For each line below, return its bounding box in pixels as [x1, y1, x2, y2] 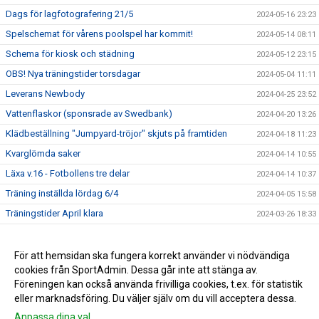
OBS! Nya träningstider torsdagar [6, 68, 140, 79]
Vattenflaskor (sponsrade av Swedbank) [6, 108, 172, 119]
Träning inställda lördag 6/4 [6, 188, 118, 199]
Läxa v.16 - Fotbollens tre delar [6, 168, 130, 179]
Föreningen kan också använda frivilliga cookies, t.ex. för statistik [14, 278, 303, 290]
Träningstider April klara [6, 208, 103, 219]
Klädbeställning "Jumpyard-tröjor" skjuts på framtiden [6, 128, 227, 139]
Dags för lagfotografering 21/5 [6, 9, 133, 19]
